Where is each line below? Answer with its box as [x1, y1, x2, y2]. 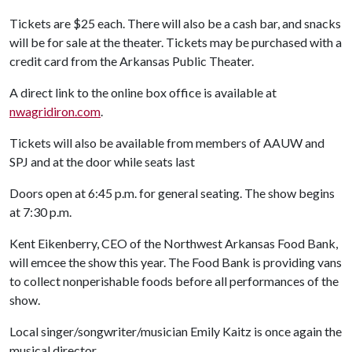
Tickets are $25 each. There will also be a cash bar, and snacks [9, 15, 341, 31]
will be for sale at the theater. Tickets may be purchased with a [9, 34, 342, 49]
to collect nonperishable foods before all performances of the [9, 273, 339, 288]
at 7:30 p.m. [9, 203, 71, 219]
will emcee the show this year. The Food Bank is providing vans [9, 254, 342, 269]
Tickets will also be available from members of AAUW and [9, 134, 324, 150]
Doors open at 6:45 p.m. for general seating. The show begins [9, 185, 335, 200]
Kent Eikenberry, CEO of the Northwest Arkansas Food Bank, [9, 235, 338, 251]
